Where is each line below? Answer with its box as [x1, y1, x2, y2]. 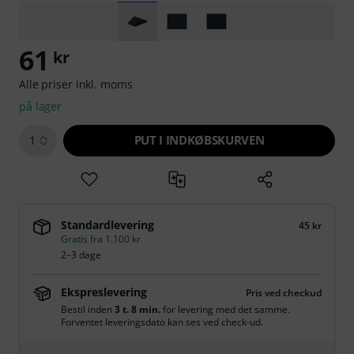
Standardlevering [61, 217, 154, 232]
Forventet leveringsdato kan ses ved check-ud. [61, 315, 263, 329]
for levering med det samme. [160, 303, 290, 316]
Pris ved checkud [246, 286, 322, 299]
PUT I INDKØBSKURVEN [134, 132, 265, 148]
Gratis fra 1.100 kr [61, 232, 141, 246]
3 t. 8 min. [115, 303, 160, 316]
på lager [19, 99, 62, 114]
